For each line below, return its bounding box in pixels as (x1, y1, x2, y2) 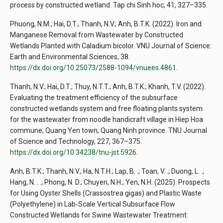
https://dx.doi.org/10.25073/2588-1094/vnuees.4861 (10, 64, 176, 72)
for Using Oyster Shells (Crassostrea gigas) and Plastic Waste (10, 189, 202, 198)
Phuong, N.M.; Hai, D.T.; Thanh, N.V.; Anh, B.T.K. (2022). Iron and (10, 20, 202, 28)
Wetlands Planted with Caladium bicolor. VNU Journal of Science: (10, 42, 212, 50)
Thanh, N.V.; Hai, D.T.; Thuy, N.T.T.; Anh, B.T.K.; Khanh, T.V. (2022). (10, 83, 206, 91)
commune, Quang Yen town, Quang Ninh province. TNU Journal (10, 126, 207, 135)
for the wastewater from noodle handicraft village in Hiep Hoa (10, 115, 203, 124)
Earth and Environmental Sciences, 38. (10, 53, 130, 61)
